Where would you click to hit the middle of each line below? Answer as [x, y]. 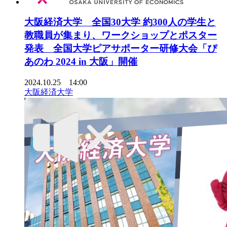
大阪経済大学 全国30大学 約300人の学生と [120, 22]
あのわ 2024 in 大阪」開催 [81, 62]
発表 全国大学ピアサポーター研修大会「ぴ [121, 49]
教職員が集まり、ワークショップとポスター [121, 35]
